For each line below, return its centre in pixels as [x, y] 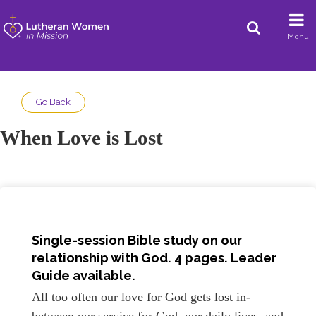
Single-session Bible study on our [137, 241]
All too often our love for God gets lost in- [141, 297]
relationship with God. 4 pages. [131, 258]
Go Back [53, 102]
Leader [254, 258]
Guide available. [84, 276]
